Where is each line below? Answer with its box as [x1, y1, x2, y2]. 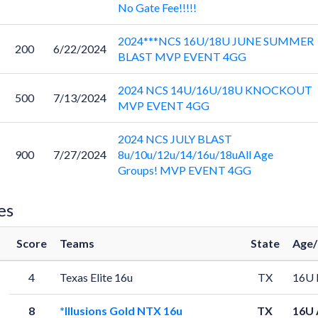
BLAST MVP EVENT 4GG [117, 50, 246, 63]
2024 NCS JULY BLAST [117, 132, 232, 146]
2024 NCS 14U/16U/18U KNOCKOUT [117, 83, 312, 97]
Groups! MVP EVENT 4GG [117, 163, 251, 177]
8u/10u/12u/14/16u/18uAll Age [117, 148, 273, 161]
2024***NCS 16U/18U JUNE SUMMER [117, 34, 314, 48]
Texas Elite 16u [59, 270, 133, 284]
